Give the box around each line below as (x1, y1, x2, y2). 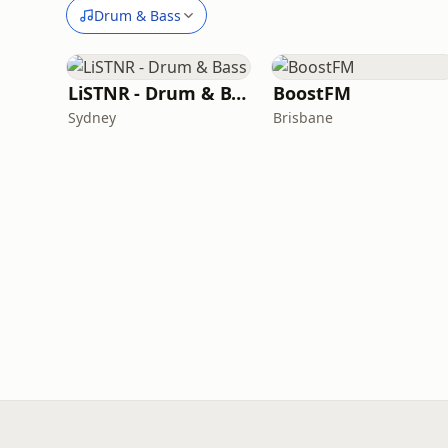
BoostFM (273, 81, 351, 105)
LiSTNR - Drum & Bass (231, 81, 247, 105)
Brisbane (273, 108, 334, 127)
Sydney (68, 108, 116, 127)
